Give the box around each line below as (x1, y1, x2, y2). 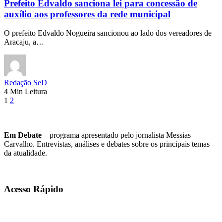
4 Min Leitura (4, 87, 47, 96)
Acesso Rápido (4, 183, 63, 194)
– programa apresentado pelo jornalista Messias (42, 131, 191, 140)
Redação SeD (4, 78, 47, 87)
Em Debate (4, 131, 42, 140)
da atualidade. (4, 149, 47, 158)
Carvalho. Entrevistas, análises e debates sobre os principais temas (4, 140, 210, 149)
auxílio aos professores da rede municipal (4, 8, 170, 19)
